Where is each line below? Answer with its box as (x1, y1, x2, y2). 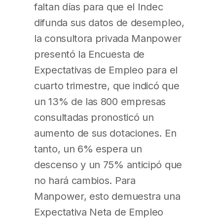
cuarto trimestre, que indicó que (34, 79, 180, 92)
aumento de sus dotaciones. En (34, 127, 177, 140)
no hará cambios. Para (34, 174, 136, 187)
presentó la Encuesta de (34, 48, 145, 61)
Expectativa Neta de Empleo (34, 206, 164, 219)
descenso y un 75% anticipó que (34, 158, 182, 171)
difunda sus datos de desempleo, (34, 16, 184, 29)
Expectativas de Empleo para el (34, 64, 178, 76)
